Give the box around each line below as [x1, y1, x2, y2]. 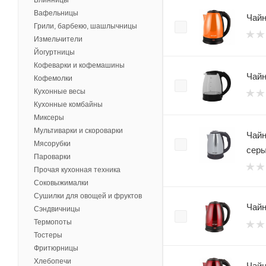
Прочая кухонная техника [34, 166, 121, 175]
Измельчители [34, 35, 83, 44]
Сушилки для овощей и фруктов [34, 192, 142, 201]
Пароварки [34, 153, 71, 161]
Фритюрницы [34, 244, 78, 253]
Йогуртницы [34, 48, 75, 57]
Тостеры [34, 231, 62, 240]
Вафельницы [34, 9, 78, 18]
